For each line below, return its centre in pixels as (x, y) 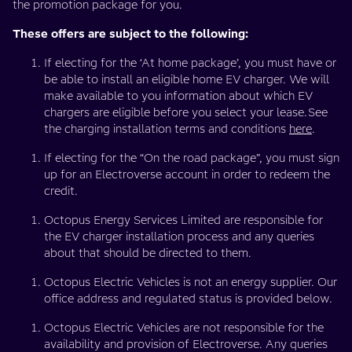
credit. (61, 191)
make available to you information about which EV (178, 96)
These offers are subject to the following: (130, 34)
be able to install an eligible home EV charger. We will (187, 79)
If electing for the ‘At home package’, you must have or (190, 63)
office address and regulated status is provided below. (188, 299)
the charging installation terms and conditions (167, 129)
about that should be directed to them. (148, 253)
